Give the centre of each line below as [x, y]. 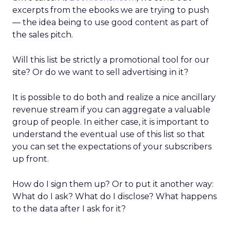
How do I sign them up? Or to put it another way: [113, 184]
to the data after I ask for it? [69, 209]
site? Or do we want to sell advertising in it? [100, 72]
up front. [31, 159]
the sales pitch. [43, 35]
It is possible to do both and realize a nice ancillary [114, 97]
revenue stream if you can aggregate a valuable [111, 110]
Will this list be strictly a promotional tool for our [111, 60]
